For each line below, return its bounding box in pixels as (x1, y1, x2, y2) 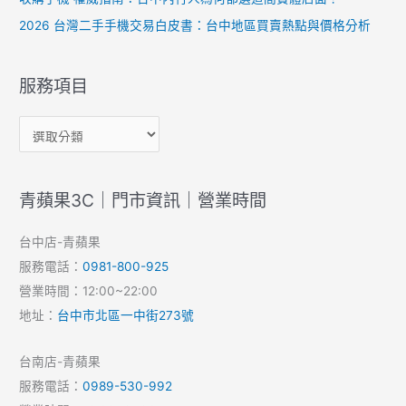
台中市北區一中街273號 (57, 307, 195, 323)
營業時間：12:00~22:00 (19, 283, 159, 298)
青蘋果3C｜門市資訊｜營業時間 (19, 188, 267, 211)
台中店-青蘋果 (19, 234, 101, 249)
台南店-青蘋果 (19, 353, 101, 369)
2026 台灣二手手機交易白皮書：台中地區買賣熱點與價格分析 (19, 18, 372, 34)
